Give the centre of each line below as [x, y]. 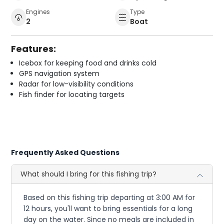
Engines [38, 12]
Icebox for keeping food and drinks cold [88, 63]
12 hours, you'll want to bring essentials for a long [108, 209]
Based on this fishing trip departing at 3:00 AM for [109, 198]
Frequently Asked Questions [65, 153]
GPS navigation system [59, 74]
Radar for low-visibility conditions [76, 84]
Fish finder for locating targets [72, 95]
